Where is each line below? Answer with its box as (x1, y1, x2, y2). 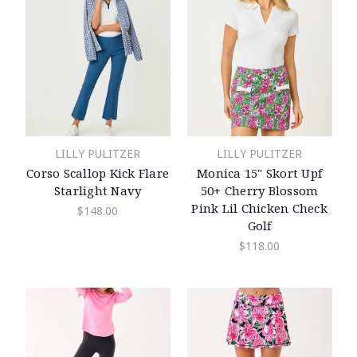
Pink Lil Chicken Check (191, 199, 328, 216)
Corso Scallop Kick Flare (26, 164, 169, 181)
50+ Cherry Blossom (200, 182, 319, 198)
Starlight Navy (53, 182, 142, 198)
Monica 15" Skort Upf (197, 164, 322, 181)
